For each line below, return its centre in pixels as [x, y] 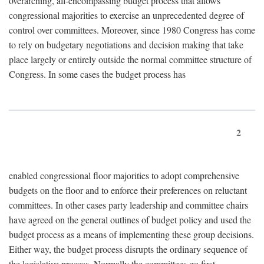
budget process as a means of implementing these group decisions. [131, 234]
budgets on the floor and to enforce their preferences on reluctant [128, 190]
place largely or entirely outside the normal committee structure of [130, 59]
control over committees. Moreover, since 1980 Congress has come [132, 30]
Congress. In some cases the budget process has [97, 74]
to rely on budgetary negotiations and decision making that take [126, 44]
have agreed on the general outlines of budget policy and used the [130, 220]
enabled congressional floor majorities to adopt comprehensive [124, 175]
